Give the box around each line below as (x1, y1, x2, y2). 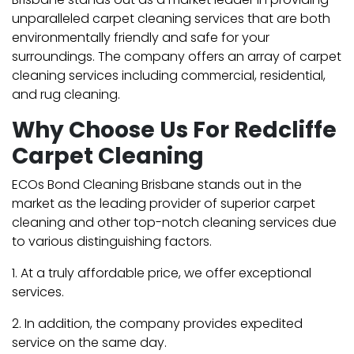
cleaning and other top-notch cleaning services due (12, 213, 337, 232)
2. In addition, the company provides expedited (12, 314, 303, 333)
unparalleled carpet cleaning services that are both (12, 9, 330, 28)
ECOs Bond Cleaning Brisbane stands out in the (12, 175, 302, 194)
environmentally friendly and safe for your (12, 28, 269, 47)
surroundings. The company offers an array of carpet (12, 47, 341, 66)
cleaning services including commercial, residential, (12, 66, 326, 85)
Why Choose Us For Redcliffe (12, 114, 337, 145)
